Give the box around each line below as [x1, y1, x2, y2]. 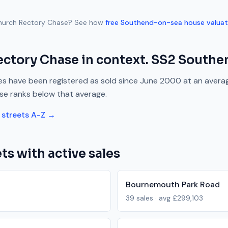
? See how [68, 18, 103, 27]
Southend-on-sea [121, 18, 182, 27]
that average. [57, 89, 107, 99]
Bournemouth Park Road [126, 179, 220, 190]
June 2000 [140, 75, 181, 86]
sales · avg [134, 193, 173, 203]
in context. [79, 52, 151, 68]
